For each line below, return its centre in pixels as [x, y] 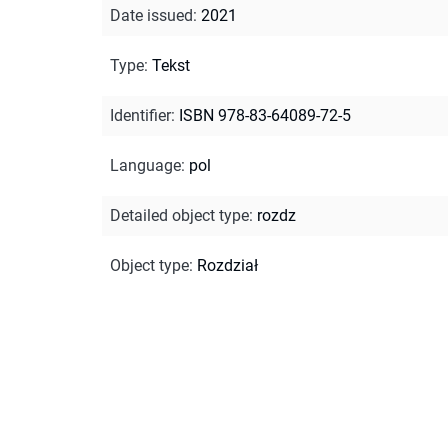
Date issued [151, 15]
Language [145, 165]
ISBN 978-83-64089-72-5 [265, 115]
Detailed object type [179, 215]
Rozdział [227, 265]
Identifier [140, 115]
